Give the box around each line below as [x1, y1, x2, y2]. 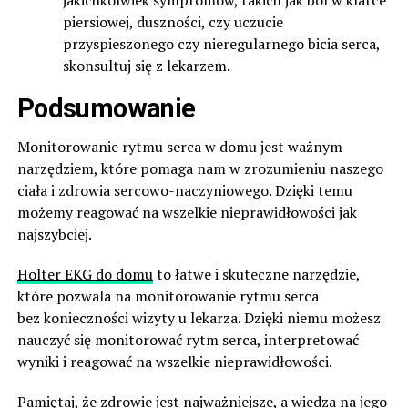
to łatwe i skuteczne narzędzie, [152, 263, 360, 284]
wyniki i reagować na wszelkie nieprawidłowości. [16, 351, 332, 372]
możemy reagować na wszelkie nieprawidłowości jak [16, 201, 357, 222]
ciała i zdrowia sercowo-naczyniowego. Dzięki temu [16, 179, 352, 200]
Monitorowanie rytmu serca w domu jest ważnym [16, 136, 342, 157]
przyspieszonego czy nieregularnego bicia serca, [62, 33, 380, 54]
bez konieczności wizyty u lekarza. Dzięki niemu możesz [16, 307, 381, 328]
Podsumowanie [16, 92, 196, 124]
